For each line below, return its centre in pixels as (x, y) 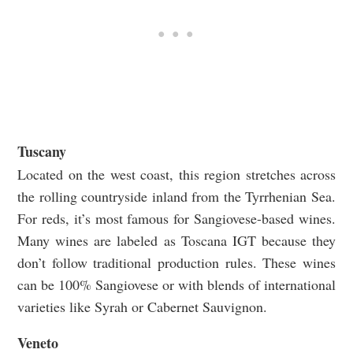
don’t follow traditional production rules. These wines (176, 262)
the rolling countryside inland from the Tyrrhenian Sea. (176, 196)
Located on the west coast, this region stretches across (176, 174)
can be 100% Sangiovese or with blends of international (176, 284)
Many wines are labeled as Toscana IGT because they (176, 240)
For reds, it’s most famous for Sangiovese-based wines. (176, 218)
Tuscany (42, 151)
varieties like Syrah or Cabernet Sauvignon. (142, 306)
